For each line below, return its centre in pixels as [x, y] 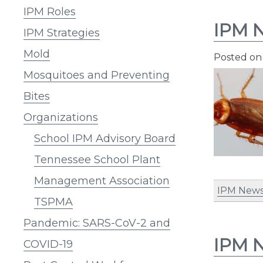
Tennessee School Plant [97, 159]
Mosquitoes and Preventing [97, 75]
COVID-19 [48, 244]
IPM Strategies [62, 33]
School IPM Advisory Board [105, 138]
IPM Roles [50, 11]
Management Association [102, 181]
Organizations [61, 117]
